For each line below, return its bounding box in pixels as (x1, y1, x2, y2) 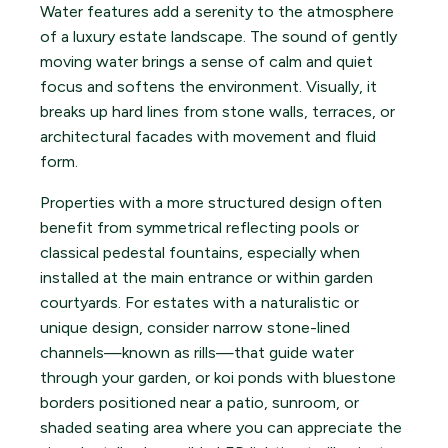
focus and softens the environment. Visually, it (40, 77, 377, 97)
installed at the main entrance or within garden (40, 268, 373, 288)
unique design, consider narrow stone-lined (40, 318, 350, 338)
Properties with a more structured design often (40, 193, 382, 213)
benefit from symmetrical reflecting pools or (40, 218, 359, 238)
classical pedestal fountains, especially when (40, 243, 360, 263)
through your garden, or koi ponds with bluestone (40, 368, 396, 388)
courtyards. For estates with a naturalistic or (40, 293, 359, 313)
